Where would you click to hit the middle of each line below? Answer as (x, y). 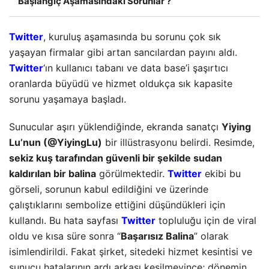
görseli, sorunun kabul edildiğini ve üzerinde (109, 189)
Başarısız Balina (157, 236)
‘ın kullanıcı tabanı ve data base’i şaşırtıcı (136, 68)
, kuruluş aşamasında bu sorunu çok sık (132, 37)
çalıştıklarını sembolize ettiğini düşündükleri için (117, 205)
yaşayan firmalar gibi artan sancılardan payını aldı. (123, 53)
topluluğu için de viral (206, 221)
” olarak (211, 236)
